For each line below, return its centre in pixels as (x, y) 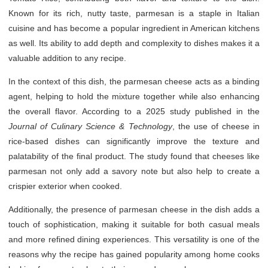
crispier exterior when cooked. (65, 186)
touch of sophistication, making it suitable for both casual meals (134, 224)
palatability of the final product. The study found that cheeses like (134, 156)
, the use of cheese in (216, 126)
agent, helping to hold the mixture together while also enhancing (134, 96)
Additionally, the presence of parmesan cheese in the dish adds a (134, 209)
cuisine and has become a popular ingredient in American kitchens (134, 28)
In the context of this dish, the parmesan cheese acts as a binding (134, 81)
